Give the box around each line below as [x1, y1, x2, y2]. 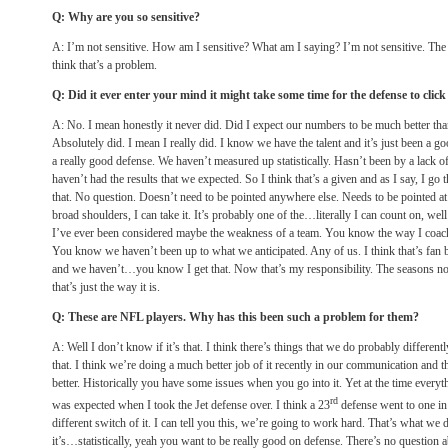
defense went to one [338, 398, 438, 412]
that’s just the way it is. [52, 280, 160, 294]
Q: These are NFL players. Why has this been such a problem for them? [52, 310, 419, 324]
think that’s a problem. [52, 58, 157, 72]
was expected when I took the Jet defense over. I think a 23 [52, 398, 330, 412]
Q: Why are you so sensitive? [52, 10, 200, 24]
